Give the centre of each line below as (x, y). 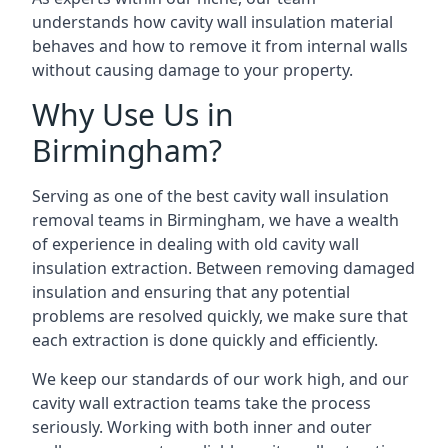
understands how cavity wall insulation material (212, 22)
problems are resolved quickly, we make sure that (220, 316)
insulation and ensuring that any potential (191, 292)
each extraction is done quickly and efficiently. (205, 340)
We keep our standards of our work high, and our (220, 379)
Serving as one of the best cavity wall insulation (210, 196)
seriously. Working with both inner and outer (202, 427)
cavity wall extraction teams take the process (201, 403)
